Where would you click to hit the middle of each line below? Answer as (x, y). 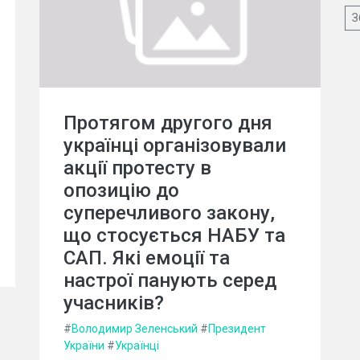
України (84, 345)
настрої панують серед (170, 280)
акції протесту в (137, 168)
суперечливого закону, (169, 213)
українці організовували (175, 145)
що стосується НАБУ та (174, 235)
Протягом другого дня (168, 123)
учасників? (114, 303)
